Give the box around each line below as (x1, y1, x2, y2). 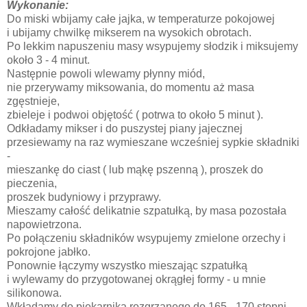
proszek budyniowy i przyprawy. (7, 191, 161, 204)
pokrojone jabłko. (7, 246, 90, 258)
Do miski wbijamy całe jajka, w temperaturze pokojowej (7, 13, 278, 25)
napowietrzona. (7, 219, 82, 231)
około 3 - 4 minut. (7, 54, 93, 66)
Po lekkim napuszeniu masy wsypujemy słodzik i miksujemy (7, 40, 298, 53)
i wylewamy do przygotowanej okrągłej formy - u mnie (7, 273, 266, 286)
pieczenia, (7, 177, 60, 190)
